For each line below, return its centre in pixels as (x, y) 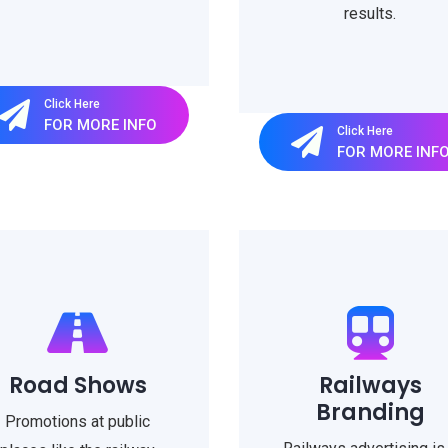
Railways (370, 385)
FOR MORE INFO (101, 124)
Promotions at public (78, 421)
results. (370, 13)
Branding (370, 412)
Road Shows (77, 385)
